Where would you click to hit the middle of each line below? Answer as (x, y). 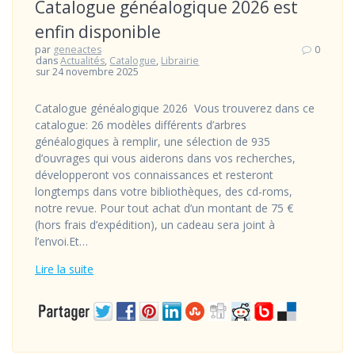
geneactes (77, 49)
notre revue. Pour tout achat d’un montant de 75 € (164, 208)
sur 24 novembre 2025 (88, 71)
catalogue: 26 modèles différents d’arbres (141, 124)
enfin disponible (98, 31)
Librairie (180, 60)
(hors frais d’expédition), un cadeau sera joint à (155, 224)
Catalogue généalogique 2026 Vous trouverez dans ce (175, 108)
